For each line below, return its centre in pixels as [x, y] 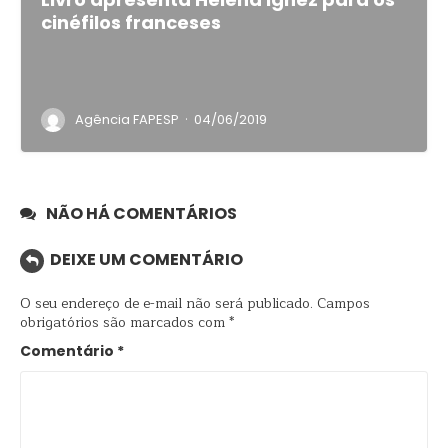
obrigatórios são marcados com [124, 323]
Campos [343, 304]
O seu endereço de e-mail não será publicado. [166, 304]
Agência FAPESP [127, 119]
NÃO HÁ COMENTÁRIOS [141, 213]
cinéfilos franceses [131, 22]
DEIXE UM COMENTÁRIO [146, 260]
